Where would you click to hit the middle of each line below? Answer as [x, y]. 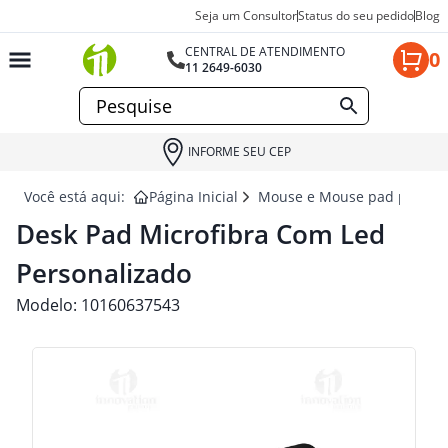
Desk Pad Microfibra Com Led [200, 234]
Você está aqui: [74, 196]
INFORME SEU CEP [239, 151]
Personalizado [104, 273]
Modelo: [48, 305]
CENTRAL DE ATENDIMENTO [265, 51]
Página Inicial [193, 196]
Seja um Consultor [246, 15]
